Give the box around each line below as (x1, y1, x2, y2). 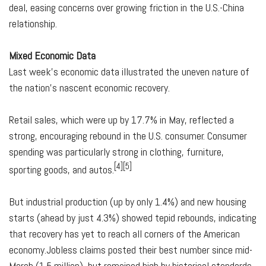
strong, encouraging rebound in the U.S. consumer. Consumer (9, 129, 247, 142)
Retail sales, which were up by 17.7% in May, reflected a (9, 113, 234, 126)
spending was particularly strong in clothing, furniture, (9, 145, 224, 159)
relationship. (9, 17, 57, 30)
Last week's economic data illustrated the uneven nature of (9, 65, 249, 78)
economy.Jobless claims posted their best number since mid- (9, 243, 252, 256)
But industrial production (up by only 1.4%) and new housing (9, 195, 246, 208)
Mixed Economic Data (9, 49, 96, 62)
